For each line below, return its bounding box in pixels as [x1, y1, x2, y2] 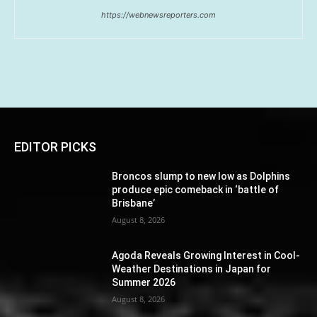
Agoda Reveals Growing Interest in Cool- [112, 249, 301, 261]
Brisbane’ [112, 197, 156, 209]
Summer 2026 [112, 276, 176, 288]
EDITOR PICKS [14, 139, 96, 154]
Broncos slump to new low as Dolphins [112, 171, 291, 182]
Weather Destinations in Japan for [112, 263, 272, 275]
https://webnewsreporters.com [101, 10, 216, 20]
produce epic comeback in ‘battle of [112, 184, 279, 195]
